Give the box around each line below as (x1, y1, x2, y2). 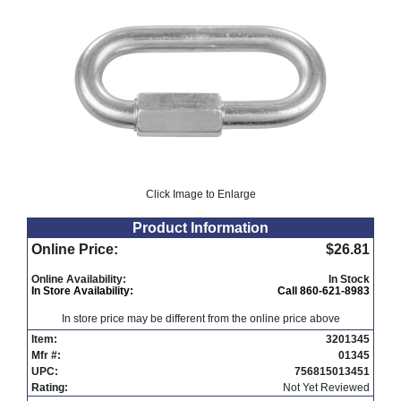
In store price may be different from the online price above (61, 312, 340, 326)
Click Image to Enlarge (145, 188, 256, 201)
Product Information (132, 220, 269, 236)
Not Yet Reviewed (283, 381, 370, 395)
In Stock (328, 273, 370, 286)
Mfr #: (31, 349, 61, 363)
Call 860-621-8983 (277, 285, 370, 298)
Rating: (31, 381, 68, 395)
